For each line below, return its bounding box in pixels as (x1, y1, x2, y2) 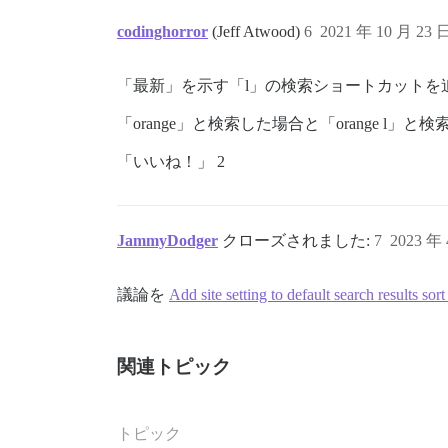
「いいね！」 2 (117, 153, 225, 170)
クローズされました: (222, 232, 374, 249)
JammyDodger (117, 232, 218, 249)
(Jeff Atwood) (212, 23, 304, 40)
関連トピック (117, 356, 231, 377)
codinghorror (117, 23, 208, 40)
